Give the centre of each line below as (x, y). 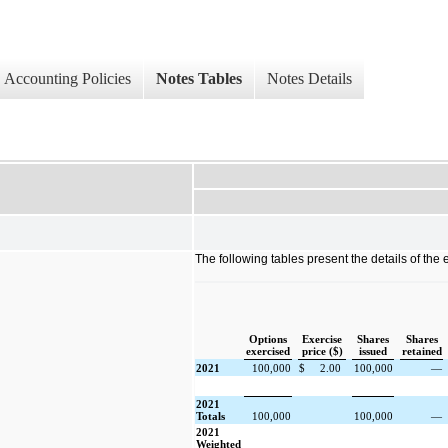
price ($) (322, 351)
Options (268, 339)
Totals (211, 416)
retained (421, 351)
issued (373, 351)
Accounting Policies (67, 79)
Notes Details (309, 79)
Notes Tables (199, 79)
